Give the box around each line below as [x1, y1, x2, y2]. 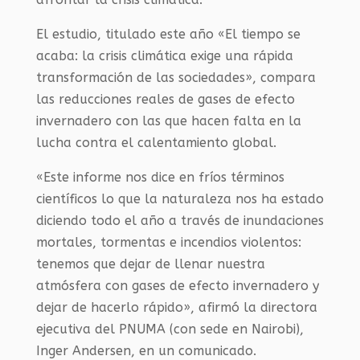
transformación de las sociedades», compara [35, 70, 316, 86]
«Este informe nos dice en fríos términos [35, 170, 284, 186]
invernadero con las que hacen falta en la [35, 113, 301, 129]
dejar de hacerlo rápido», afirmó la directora [35, 300, 317, 316]
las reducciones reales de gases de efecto [35, 92, 295, 108]
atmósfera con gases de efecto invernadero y [35, 278, 319, 294]
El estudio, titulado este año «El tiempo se [35, 27, 301, 43]
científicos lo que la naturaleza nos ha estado [35, 191, 324, 207]
